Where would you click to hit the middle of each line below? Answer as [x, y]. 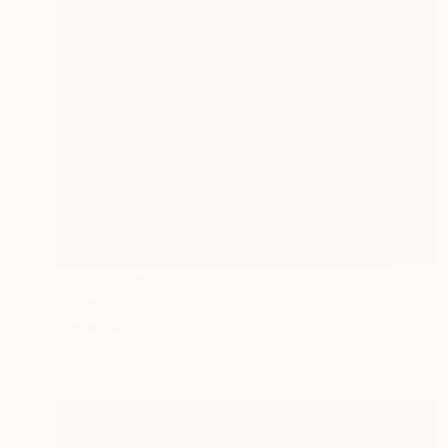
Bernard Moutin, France [133, 326]
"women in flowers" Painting [167, 303]
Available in [95, 348]
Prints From [102, 279]
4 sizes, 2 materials [196, 348]
